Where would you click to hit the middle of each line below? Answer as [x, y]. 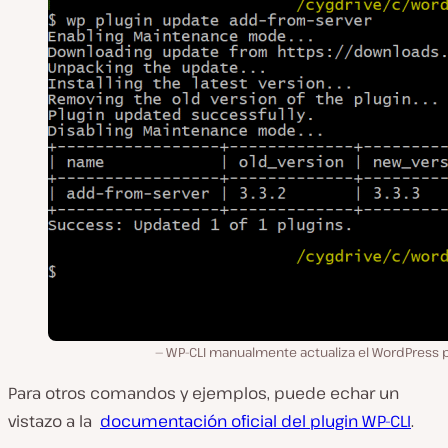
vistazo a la [54, 420]
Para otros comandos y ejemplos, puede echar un [203, 392]
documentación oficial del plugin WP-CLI [255, 420]
